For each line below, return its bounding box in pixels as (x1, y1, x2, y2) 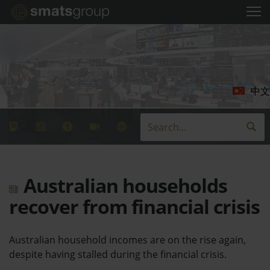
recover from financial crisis (9, 193, 260, 219)
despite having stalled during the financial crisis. (9, 247, 227, 261)
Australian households (19, 172, 227, 198)
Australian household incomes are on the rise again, (9, 233, 246, 246)
